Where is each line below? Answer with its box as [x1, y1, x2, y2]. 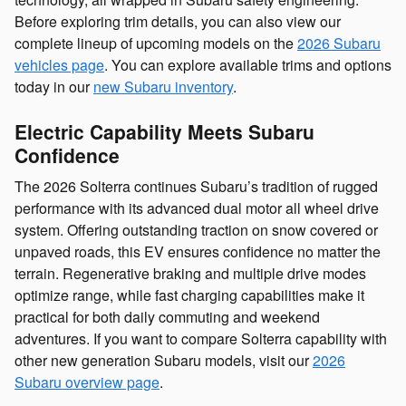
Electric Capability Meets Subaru [14, 117, 314, 145]
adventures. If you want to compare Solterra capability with [14, 328, 387, 350]
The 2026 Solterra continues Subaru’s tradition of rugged [14, 176, 378, 198]
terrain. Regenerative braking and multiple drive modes [14, 263, 366, 285]
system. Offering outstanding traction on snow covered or [14, 219, 378, 241]
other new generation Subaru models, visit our [14, 350, 313, 372]
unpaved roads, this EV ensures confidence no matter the [14, 241, 381, 263]
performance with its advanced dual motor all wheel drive [14, 198, 379, 219]
